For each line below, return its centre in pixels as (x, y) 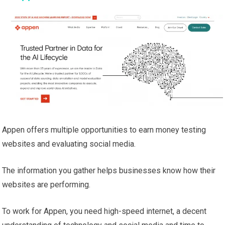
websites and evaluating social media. (69, 144)
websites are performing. (46, 185)
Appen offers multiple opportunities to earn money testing (104, 130)
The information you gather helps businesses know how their (109, 171)
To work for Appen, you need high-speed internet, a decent (104, 211)
